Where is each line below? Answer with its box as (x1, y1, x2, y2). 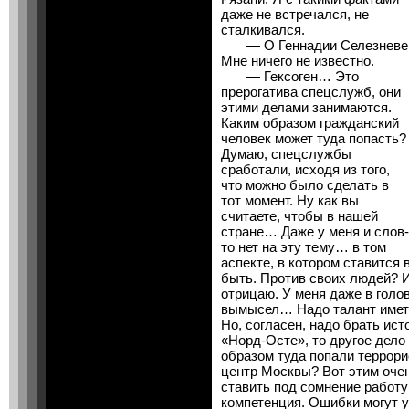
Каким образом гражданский (221, 115, 399, 131)
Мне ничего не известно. (221, 53, 374, 68)
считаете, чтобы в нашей (221, 208, 378, 224)
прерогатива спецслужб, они (221, 84, 401, 100)
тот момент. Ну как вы (221, 193, 359, 208)
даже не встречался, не (221, 6, 369, 22)
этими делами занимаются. (221, 100, 392, 115)
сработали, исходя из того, (221, 162, 390, 177)
